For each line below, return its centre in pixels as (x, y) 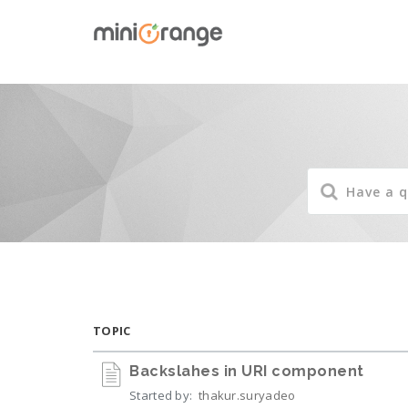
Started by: (163, 395)
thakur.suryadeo (247, 395)
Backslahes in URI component (247, 371)
